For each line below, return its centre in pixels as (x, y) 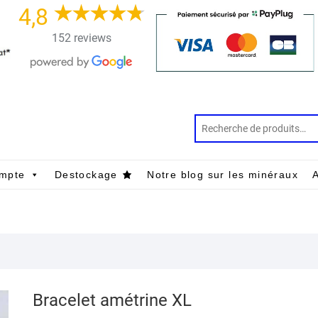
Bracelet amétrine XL (112, 300)
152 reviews (81, 38)
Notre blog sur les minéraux (223, 174)
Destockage (86, 174)
